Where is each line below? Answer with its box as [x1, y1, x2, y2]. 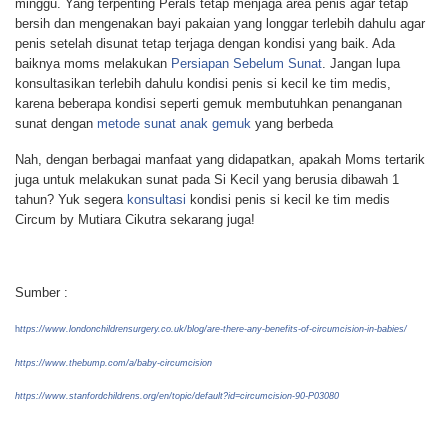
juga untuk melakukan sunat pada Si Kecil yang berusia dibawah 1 [15, 172, 399, 188]
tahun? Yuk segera [15, 192, 127, 208]
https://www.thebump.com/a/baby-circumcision [15, 357, 212, 368]
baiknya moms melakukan [15, 56, 171, 72]
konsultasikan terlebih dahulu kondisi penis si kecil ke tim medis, [15, 76, 391, 92]
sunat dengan [15, 116, 97, 132]
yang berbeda [251, 116, 333, 132]
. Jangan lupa [322, 56, 400, 72]
